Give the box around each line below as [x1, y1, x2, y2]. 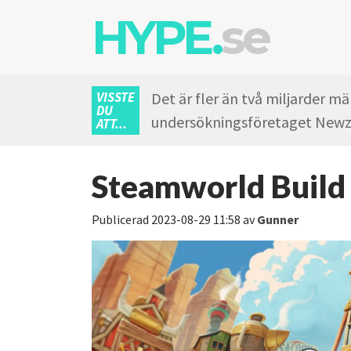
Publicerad [92, 212, 149, 227]
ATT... [96, 115, 127, 132]
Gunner [257, 212, 299, 227]
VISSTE [96, 89, 135, 106]
